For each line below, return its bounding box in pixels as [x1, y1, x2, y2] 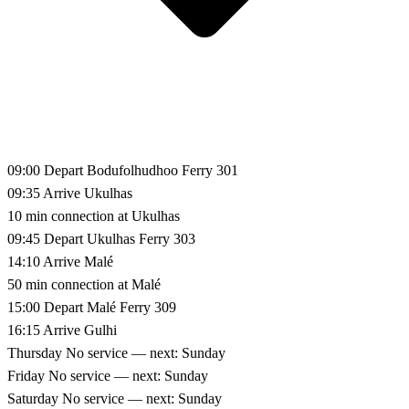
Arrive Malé [43, 253, 113, 269]
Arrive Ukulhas [43, 184, 132, 201]
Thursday [7, 344, 62, 361]
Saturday [7, 390, 58, 406]
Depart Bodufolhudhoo [44, 162, 178, 178]
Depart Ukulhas [44, 230, 135, 246]
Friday [7, 367, 45, 383]
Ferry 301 [182, 162, 238, 178]
